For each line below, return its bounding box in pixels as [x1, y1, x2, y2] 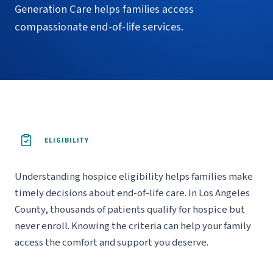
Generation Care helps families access [15, 1, 194, 17]
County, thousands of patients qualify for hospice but [15, 202, 245, 217]
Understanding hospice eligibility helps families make [15, 169, 253, 184]
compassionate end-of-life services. [15, 19, 183, 35]
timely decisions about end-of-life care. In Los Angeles [15, 186, 250, 200]
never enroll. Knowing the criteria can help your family [15, 219, 251, 233]
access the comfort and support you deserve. [15, 235, 208, 250]
